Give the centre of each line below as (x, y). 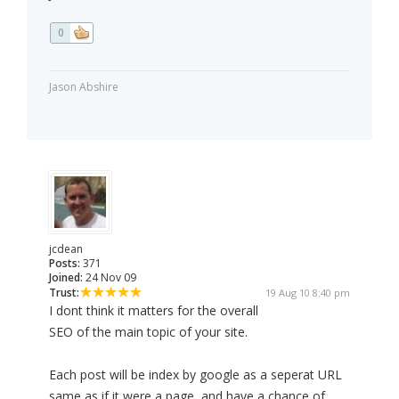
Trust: (64, 293)
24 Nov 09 (110, 278)
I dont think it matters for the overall (154, 311)
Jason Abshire (84, 87)
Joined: (66, 278)
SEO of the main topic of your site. (148, 332)
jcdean (66, 249)
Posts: (65, 264)
